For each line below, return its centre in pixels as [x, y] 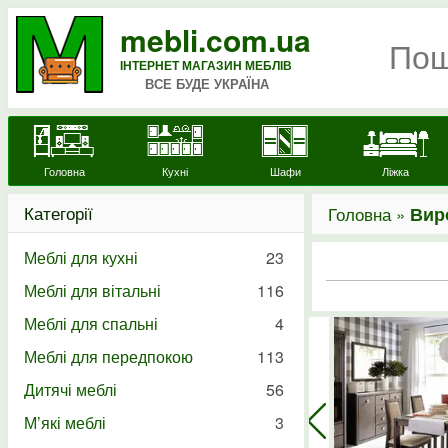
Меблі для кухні [81, 257]
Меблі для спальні [91, 323]
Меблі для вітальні [92, 290]
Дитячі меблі [70, 389]
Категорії [58, 212]
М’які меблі [65, 422]
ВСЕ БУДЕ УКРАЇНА [207, 83]
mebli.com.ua [215, 39]
